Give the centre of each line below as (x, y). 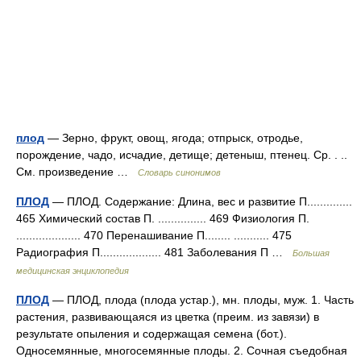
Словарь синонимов (179, 172)
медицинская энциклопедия (73, 271)
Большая (311, 253)
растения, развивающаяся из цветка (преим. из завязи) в (168, 317)
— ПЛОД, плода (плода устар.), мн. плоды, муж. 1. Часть (201, 300)
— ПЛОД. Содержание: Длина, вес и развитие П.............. (201, 201)
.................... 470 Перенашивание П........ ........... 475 (154, 235)
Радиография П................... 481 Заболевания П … (154, 252)
